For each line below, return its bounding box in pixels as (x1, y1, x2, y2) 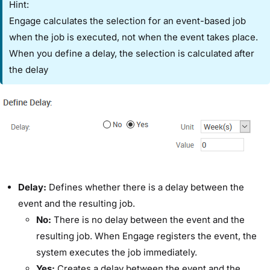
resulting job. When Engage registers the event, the (36, 230, 257, 242)
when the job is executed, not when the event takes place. (9, 31, 259, 43)
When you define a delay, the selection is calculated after (9, 47, 255, 59)
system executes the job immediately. (36, 246, 197, 259)
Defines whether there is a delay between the (46, 181, 244, 193)
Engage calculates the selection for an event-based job (9, 14, 246, 27)
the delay (9, 63, 49, 75)
